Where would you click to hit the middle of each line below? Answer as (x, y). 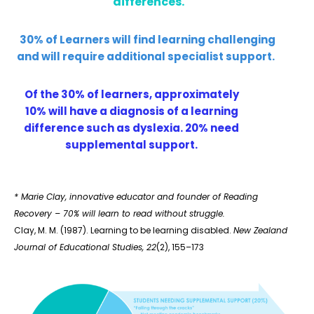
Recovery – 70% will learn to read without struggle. (120, 213)
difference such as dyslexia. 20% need (132, 128)
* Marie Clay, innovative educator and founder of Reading (136, 196)
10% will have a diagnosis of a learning (131, 111)
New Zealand (260, 230)
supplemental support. (132, 144)
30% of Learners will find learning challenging (148, 39)
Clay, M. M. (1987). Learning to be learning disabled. (124, 230)
